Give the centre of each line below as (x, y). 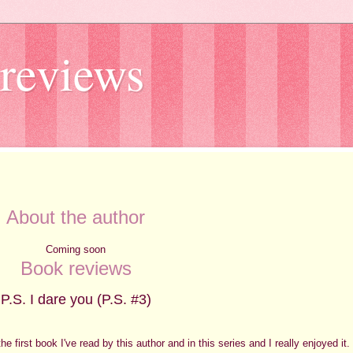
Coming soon (76, 249)
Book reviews (76, 268)
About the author (76, 217)
